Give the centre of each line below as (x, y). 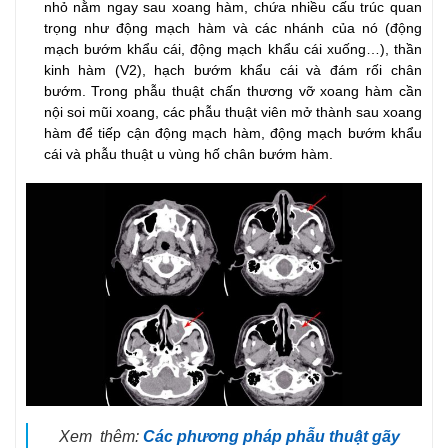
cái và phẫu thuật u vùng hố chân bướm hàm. (188, 155)
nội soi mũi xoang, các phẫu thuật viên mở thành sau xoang (232, 113)
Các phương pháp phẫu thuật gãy (271, 436)
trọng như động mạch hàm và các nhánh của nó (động (232, 29)
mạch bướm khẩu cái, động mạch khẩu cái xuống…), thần (232, 50)
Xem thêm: (100, 436)
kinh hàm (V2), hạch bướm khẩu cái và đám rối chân (232, 71)
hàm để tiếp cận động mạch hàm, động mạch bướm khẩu (232, 134)
